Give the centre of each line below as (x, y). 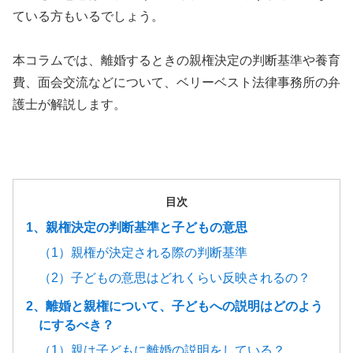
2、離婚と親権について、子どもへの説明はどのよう (175, 307)
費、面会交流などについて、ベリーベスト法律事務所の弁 (176, 83)
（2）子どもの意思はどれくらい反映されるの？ (175, 278)
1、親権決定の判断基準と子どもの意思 (137, 228)
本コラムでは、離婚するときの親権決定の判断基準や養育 (176, 61)
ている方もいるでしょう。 (88, 17)
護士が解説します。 (69, 105)
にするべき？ (76, 325)
